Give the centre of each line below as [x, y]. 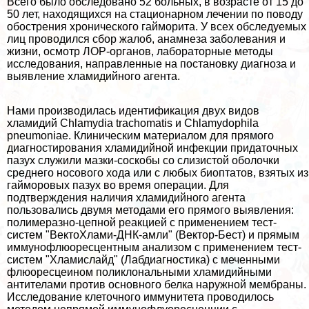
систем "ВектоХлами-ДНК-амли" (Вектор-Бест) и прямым [153, 235]
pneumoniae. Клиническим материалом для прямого [140, 135]
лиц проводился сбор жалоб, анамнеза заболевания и [146, 39]
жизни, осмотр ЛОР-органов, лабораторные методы [140, 51]
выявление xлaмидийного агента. [93, 76]
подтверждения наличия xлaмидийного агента [126, 197]
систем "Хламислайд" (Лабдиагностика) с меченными [143, 259]
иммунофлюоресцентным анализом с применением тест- [154, 247]
